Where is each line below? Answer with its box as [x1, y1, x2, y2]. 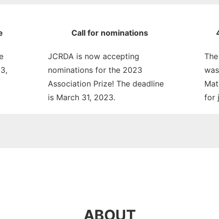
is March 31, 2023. [48, 92, 115, 102]
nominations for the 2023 [48, 65, 142, 75]
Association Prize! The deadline [48, 79, 164, 88]
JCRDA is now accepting [48, 51, 139, 61]
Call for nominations [71, 28, 148, 38]
